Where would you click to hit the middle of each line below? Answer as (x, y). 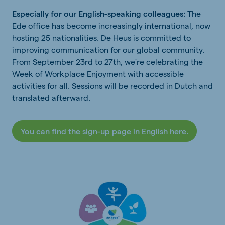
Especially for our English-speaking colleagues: (99, 13)
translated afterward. (52, 98)
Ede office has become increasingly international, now (111, 25)
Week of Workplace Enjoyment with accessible (98, 74)
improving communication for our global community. (108, 49)
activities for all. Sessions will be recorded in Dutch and (113, 86)
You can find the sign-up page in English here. (104, 131)
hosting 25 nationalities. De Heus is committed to (101, 37)
